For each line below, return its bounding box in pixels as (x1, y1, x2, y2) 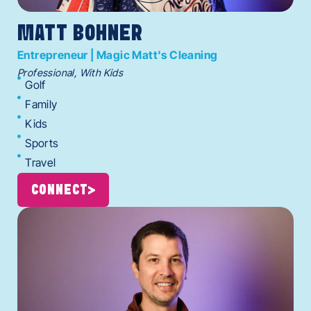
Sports (25, 136, 59, 151)
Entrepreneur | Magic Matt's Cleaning (17, 48, 218, 62)
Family (25, 97, 58, 112)
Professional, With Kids (17, 67, 124, 79)
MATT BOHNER (17, 24, 143, 45)
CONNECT (31, 183, 88, 198)
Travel (25, 155, 56, 170)
